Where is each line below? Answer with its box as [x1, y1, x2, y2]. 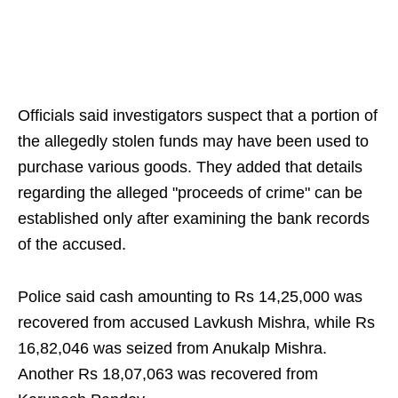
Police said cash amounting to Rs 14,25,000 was [18, 288, 362, 306]
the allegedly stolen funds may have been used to [18, 132, 369, 151]
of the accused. [18, 235, 126, 254]
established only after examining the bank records [18, 210, 370, 228]
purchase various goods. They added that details [18, 158, 362, 177]
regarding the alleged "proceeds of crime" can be [18, 184, 362, 203]
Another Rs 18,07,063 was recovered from [18, 365, 318, 384]
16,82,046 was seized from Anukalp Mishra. [18, 339, 327, 358]
